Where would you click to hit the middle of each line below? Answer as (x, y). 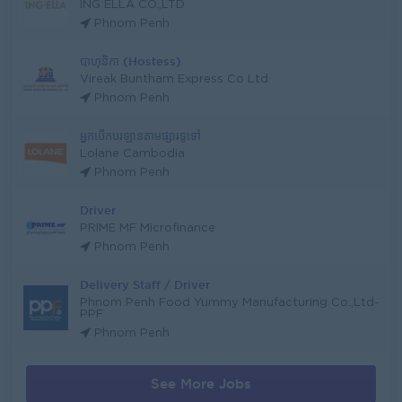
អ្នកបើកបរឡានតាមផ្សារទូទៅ (140, 135)
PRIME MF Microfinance (148, 228)
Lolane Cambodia (132, 154)
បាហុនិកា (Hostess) (131, 61)
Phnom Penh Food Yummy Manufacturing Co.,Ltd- (230, 303)
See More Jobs (201, 384)
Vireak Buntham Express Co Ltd (174, 79)
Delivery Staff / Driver (145, 284)
